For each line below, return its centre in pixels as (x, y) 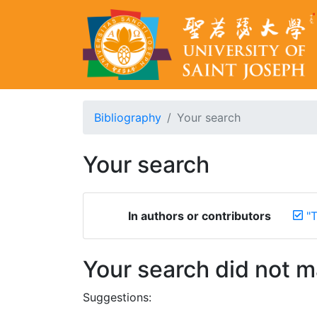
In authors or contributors (199, 216)
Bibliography (128, 117)
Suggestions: (117, 297)
